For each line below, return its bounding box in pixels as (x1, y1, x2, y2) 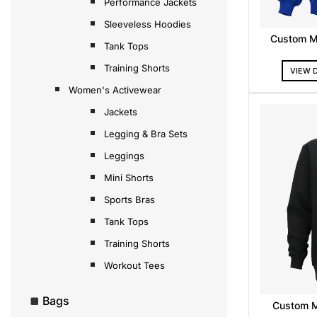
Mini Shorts (104, 171, 154, 183)
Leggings (104, 149, 144, 161)
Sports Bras (104, 193, 155, 205)
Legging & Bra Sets (104, 127, 188, 139)
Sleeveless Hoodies (104, 18, 191, 30)
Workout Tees (104, 259, 165, 271)
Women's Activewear (69, 83, 161, 96)
